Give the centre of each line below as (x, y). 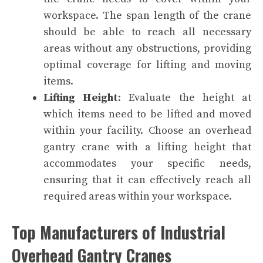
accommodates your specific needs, (147, 163)
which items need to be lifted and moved (147, 114)
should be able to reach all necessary (147, 32)
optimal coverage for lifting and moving (147, 65)
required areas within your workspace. (138, 196)
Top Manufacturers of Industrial (119, 232)
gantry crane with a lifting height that (147, 147)
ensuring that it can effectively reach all (147, 180)
